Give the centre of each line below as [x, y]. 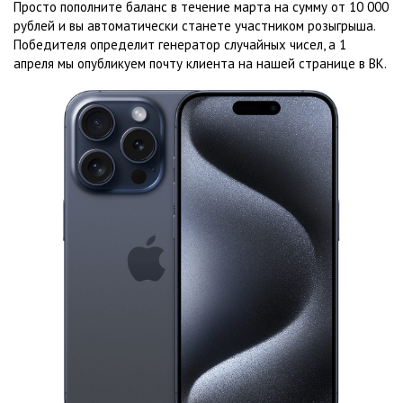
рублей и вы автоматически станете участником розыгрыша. [194, 25]
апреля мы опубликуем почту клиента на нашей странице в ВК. [200, 63]
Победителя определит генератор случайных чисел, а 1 [180, 44]
